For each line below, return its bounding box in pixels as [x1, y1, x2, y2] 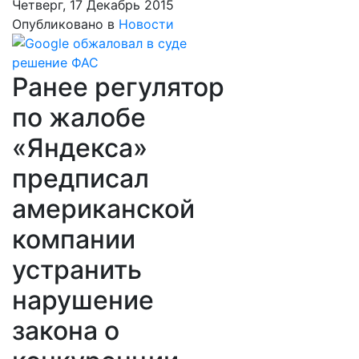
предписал [12, 163, 149, 194]
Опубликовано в [12, 16, 115, 32]
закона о [12, 315, 119, 346]
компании [12, 224, 135, 255]
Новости [119, 16, 174, 32]
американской [12, 193, 195, 224]
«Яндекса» [12, 132, 147, 163]
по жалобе [12, 102, 146, 133]
